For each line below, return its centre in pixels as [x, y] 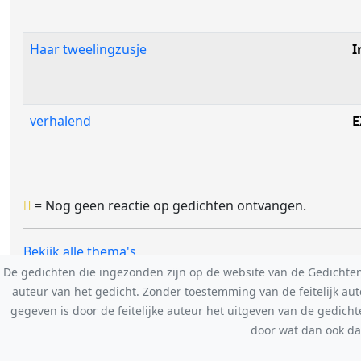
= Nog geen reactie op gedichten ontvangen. [169, 205]
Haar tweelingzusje [88, 49]
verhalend [60, 121]
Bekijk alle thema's [80, 251]
